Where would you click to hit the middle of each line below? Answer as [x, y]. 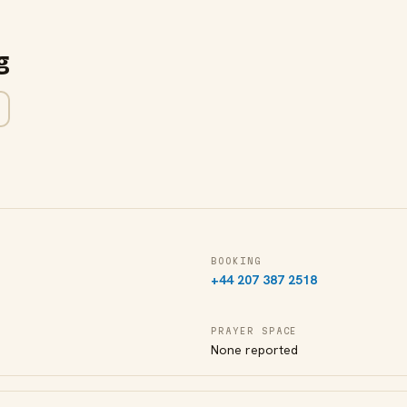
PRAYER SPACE [254, 331]
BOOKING [236, 261]
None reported [254, 350]
